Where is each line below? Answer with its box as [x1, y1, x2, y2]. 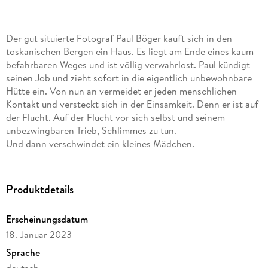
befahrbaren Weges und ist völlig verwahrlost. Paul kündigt [5, 57, 250, 71]
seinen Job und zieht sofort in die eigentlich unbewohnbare [5, 71, 252, 84]
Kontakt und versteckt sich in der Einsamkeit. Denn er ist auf [5, 97, 258, 111]
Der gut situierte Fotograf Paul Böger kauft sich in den [5, 31, 232, 45]
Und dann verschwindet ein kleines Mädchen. [5, 136, 194, 150]
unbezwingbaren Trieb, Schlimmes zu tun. [5, 123, 176, 137]
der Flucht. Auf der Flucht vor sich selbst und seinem [5, 110, 225, 124]
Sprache [5, 245, 40, 259]
